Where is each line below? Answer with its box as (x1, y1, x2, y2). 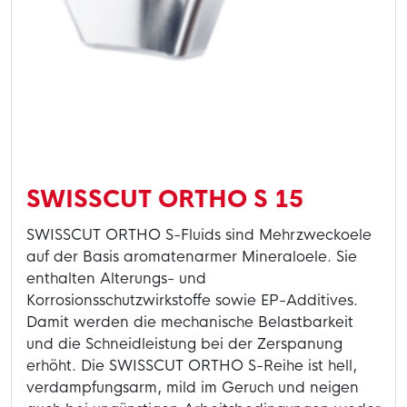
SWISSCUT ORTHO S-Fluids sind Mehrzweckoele (26, 225, 372, 245)
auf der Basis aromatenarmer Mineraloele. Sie (26, 247, 357, 267)
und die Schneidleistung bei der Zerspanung (26, 334, 342, 354)
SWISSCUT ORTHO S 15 (26, 184, 303, 214)
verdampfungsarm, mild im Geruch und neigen (26, 378, 359, 398)
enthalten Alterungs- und (26, 269, 206, 289)
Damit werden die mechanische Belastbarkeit (26, 313, 353, 333)
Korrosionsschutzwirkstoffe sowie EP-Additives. (26, 291, 358, 311)
